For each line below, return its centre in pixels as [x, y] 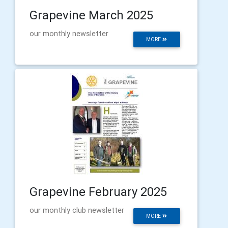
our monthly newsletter [69, 33]
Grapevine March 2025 [91, 15]
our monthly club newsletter [77, 210]
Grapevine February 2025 [98, 191]
